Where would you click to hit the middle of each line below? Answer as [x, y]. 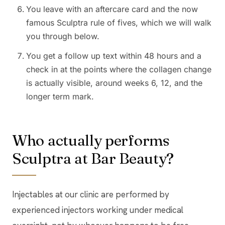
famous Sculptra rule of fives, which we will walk [119, 23]
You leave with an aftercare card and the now [112, 9]
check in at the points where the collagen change [119, 70]
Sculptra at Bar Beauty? [93, 159]
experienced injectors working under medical [98, 210]
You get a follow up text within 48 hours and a [114, 56]
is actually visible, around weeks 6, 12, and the [114, 83]
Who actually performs [91, 141]
